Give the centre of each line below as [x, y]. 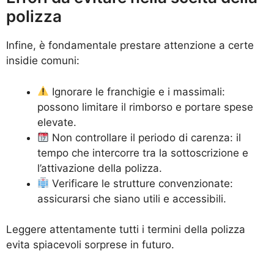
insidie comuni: [43, 61]
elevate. [57, 122]
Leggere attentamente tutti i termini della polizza [126, 230]
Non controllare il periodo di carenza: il [145, 137]
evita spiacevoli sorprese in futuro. [90, 245]
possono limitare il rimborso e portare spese [145, 107]
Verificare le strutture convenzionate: [141, 183]
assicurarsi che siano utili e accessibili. [132, 198]
